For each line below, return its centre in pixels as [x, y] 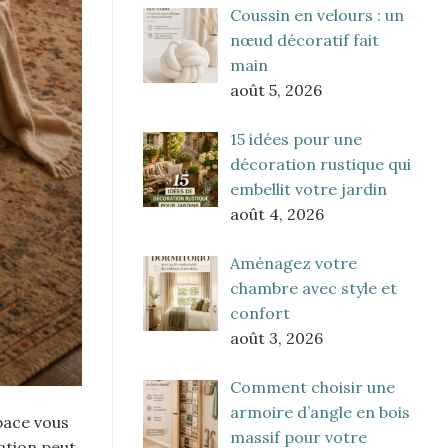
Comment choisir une [312, 387]
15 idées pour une [296, 139]
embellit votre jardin [308, 189]
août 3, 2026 [276, 338]
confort [260, 313]
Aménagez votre [293, 263]
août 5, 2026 [276, 90]
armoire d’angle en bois [320, 412]
